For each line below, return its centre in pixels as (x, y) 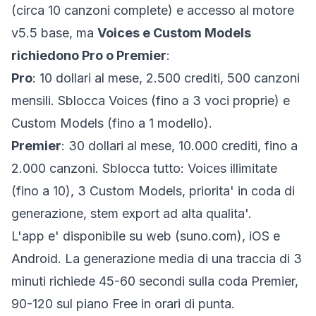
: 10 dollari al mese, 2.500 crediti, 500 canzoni (166, 78)
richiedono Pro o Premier (89, 55)
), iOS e (259, 236)
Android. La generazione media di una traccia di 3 (157, 259)
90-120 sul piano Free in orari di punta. (123, 304)
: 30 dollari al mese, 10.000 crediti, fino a (180, 146)
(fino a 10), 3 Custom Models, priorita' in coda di (153, 191)
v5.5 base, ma (54, 33)
